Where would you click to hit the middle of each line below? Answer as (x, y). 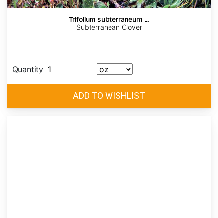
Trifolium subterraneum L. (109, 19)
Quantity (28, 69)
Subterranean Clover (109, 27)
